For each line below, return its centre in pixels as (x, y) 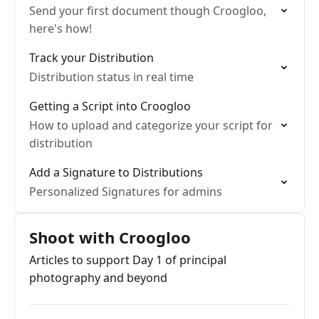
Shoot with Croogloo (110, 237)
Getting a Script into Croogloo (110, 106)
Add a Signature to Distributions (116, 172)
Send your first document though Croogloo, (148, 11)
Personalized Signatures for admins (126, 192)
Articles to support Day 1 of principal (128, 260)
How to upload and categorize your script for (151, 125)
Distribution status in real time (111, 77)
